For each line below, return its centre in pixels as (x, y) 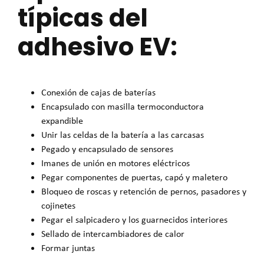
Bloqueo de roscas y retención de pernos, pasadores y (144, 192)
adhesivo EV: (98, 47)
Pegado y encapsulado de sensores (107, 149)
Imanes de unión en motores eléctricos (115, 163)
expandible (62, 121)
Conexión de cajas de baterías (98, 93)
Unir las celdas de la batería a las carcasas (123, 135)
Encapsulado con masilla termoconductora (123, 107)
